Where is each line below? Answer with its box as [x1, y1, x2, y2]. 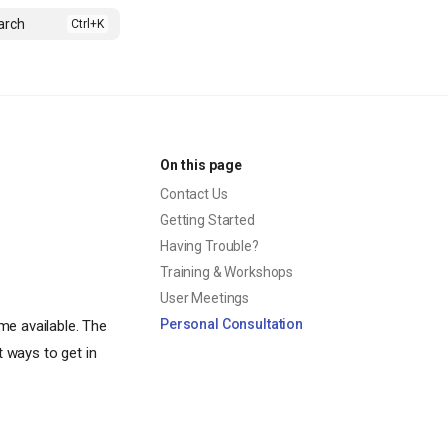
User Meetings [160, 290, 250, 306]
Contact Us [160, 186, 228, 202]
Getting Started [160, 212, 255, 228]
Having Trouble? [160, 238, 259, 254]
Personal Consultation [160, 316, 304, 332]
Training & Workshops [160, 264, 294, 280]
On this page [160, 157, 242, 173]
